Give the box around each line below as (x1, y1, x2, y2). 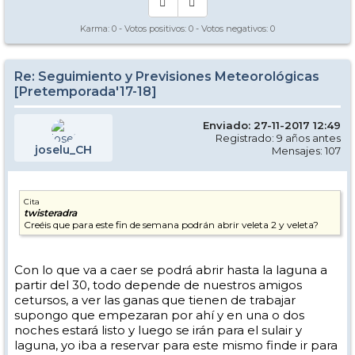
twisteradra (24, 207, 77, 219)
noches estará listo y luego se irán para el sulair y (14, 323, 302, 338)
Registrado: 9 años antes (216, 132, 341, 144)
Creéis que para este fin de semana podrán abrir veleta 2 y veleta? (24, 219, 319, 231)
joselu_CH (35, 143, 92, 157)
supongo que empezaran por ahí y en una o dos (14, 307, 304, 323)
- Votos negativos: (193, 23, 270, 34)
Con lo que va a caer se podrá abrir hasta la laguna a (14, 262, 327, 277)
